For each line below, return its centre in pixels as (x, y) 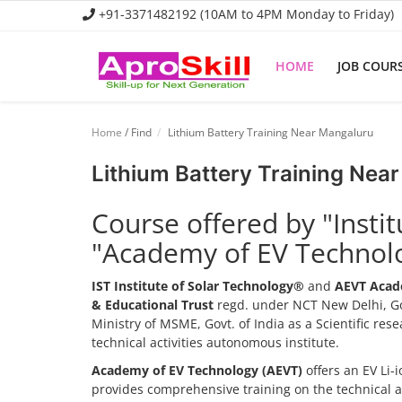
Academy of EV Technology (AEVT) (197, 370)
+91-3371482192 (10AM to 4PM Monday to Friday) (245, 14)
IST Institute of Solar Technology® (198, 286)
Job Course (51, 145)
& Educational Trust (153, 305)
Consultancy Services (83, 222)
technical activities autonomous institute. (215, 342)
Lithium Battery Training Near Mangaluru (269, 132)
